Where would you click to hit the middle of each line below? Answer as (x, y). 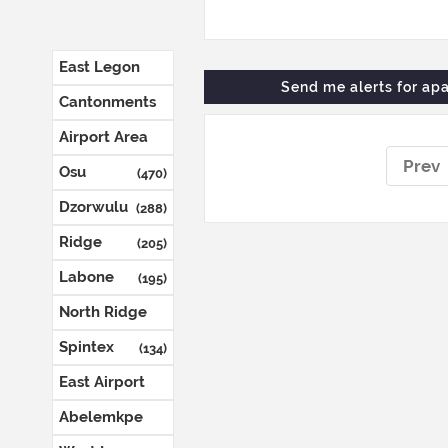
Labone (86, 277)
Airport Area (103, 137)
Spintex (86, 347)
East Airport (102, 382)
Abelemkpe (101, 417)
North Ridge (103, 312)
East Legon (99, 67)
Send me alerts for (352, 87)
